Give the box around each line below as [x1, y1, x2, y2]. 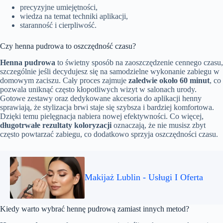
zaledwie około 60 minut [128, 76, 210, 85]
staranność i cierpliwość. [20, 21, 97, 30]
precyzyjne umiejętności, [20, 3, 98, 12]
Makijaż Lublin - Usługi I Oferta [85, 172, 203, 183]
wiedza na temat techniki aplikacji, [20, 12, 128, 21]
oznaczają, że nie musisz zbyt [111, 120, 206, 129]
